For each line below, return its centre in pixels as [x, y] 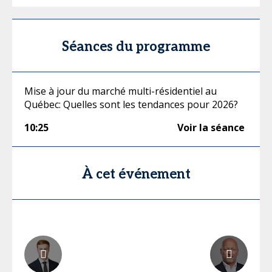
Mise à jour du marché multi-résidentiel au [121, 91]
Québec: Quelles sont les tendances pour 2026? [131, 104]
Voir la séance [211, 127]
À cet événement [136, 174]
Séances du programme [136, 46]
